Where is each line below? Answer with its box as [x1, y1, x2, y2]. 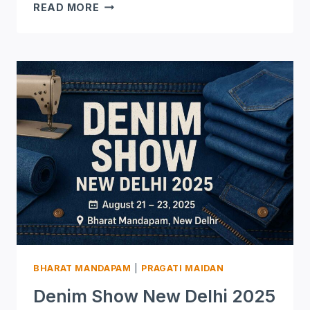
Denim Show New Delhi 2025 [33, 286, 275, 307]
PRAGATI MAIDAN [141, 263, 224, 274]
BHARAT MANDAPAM [33, 263, 131, 274]
